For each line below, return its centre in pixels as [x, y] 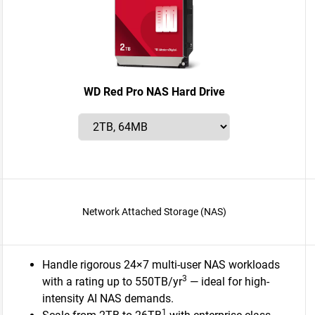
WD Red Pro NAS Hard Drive [154, 92]
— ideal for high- [228, 282]
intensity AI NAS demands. [108, 298]
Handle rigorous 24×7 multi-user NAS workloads [161, 265]
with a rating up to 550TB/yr [112, 282]
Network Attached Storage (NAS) [154, 212]
